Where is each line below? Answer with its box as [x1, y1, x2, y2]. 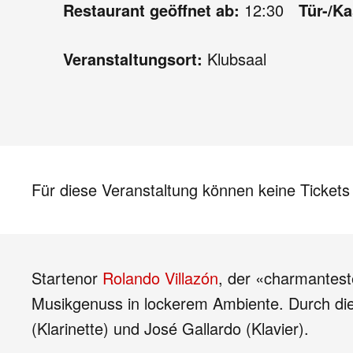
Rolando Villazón [102, 266, 218, 289]
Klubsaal [207, 47, 266, 70]
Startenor [32, 266, 102, 289]
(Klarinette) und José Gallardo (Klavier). [32, 317, 309, 340]
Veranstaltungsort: [63, 47, 207, 70]
